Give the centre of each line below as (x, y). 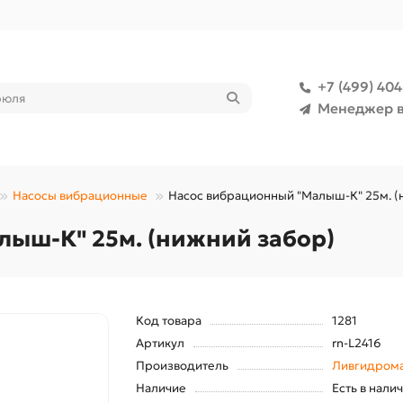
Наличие (161, 388)
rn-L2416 (356, 343)
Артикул (160, 343)
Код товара (168, 321)
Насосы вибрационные (80, 196)
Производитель (182, 366)
